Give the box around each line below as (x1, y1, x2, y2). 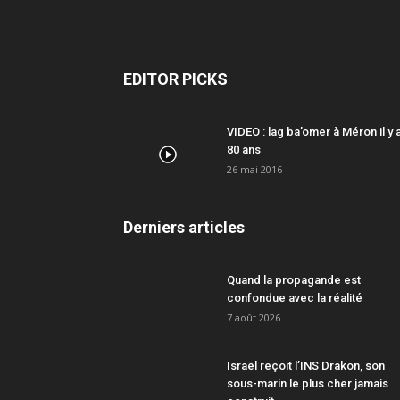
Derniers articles (123, 218, 245, 237)
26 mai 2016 (227, 162, 282, 177)
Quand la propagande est (227, 273, 361, 287)
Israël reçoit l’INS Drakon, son (227, 359, 385, 373)
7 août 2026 (227, 311, 280, 325)
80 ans (227, 143, 261, 157)
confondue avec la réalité (227, 291, 362, 305)
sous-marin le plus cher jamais (227, 377, 388, 391)
